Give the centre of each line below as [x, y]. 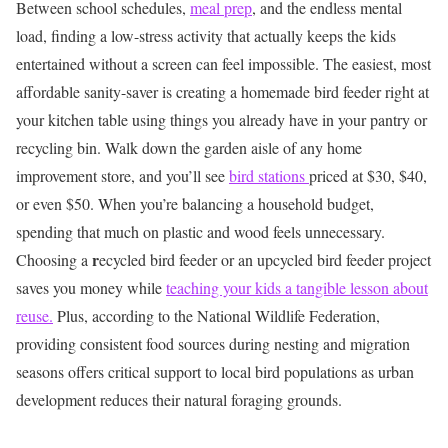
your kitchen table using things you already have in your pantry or [221, 119]
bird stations [269, 175]
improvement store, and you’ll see [122, 175]
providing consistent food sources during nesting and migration [213, 343]
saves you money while [91, 287]
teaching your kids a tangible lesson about [297, 287]
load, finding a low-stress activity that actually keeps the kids [206, 35]
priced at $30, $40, [368, 175]
